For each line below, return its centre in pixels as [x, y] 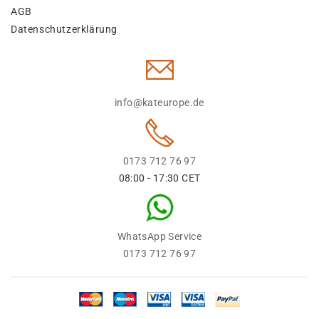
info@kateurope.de [159, 102]
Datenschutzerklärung [64, 29]
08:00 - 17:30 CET [159, 178]
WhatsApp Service [159, 236]
